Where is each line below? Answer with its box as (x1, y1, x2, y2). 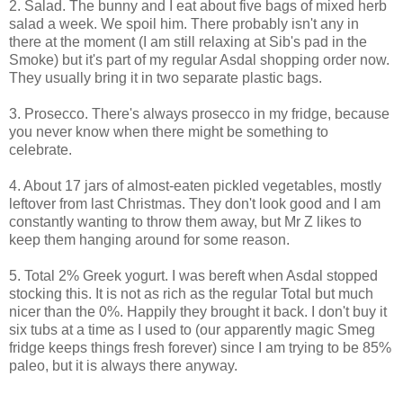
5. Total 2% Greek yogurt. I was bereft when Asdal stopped (9, 267, 378, 283)
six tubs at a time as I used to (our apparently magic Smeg (9, 321, 375, 337)
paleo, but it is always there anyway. (9, 357, 237, 373)
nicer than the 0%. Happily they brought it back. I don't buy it (9, 303, 387, 319)
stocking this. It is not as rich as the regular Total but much (9, 285, 373, 301)
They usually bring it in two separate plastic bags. (9, 69, 322, 85)
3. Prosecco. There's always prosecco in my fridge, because (9, 105, 390, 121)
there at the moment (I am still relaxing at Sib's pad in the (9, 33, 367, 49)
